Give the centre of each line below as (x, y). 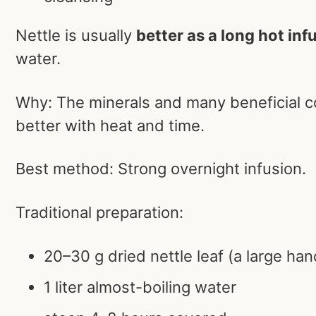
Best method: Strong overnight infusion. (161, 169)
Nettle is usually (76, 36)
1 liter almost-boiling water (140, 287)
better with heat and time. (110, 125)
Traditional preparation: (99, 212)
